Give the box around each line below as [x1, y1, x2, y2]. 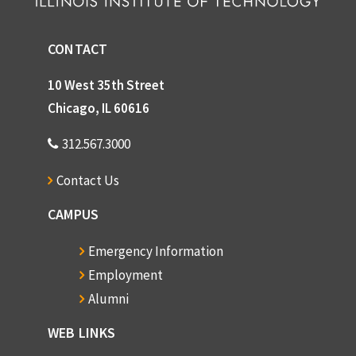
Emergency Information [88, 242, 224, 261]
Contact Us [56, 172, 120, 190]
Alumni [88, 290, 130, 308]
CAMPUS [48, 205, 99, 224]
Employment [88, 266, 164, 284]
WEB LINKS [48, 323, 116, 342]
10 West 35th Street [48, 76, 164, 95]
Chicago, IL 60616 [48, 99, 149, 118]
